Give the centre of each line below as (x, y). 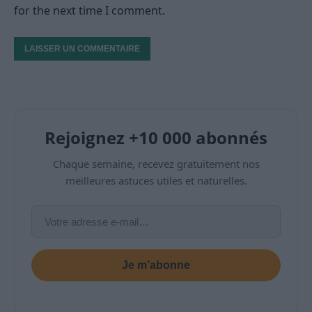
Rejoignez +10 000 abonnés (156, 138)
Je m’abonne (156, 265)
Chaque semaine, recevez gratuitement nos (156, 164)
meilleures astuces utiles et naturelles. (156, 181)
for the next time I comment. (89, 11)
